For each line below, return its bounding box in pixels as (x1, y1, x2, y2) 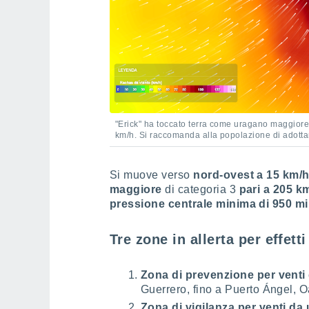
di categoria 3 (161, 183, 237, 195)
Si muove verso (110, 169, 194, 181)
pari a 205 (236, 183, 293, 195)
